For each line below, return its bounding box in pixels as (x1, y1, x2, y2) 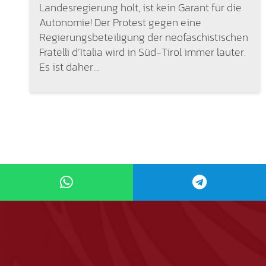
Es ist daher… (39, 58, 99, 75)
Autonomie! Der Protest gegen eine (39, 14, 201, 30)
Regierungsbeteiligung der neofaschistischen (39, 28, 248, 45)
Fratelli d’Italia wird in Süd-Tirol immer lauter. (39, 43, 246, 60)
